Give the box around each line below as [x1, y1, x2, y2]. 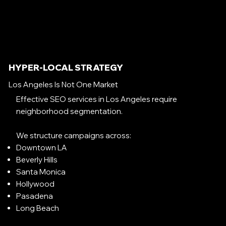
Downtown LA [16, 143, 68, 153]
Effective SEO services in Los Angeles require [16, 94, 178, 104]
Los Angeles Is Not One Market [8, 79, 118, 89]
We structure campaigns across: [16, 131, 132, 141]
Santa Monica [16, 167, 66, 177]
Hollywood [16, 179, 55, 189]
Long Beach [16, 203, 60, 213]
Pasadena [16, 191, 53, 201]
